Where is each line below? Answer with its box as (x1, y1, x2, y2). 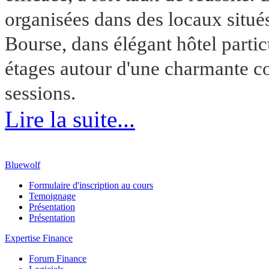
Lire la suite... (5, 106, 135, 132)
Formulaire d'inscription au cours (29, 180, 153, 190)
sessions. (5, 82, 76, 104)
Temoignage (29, 190, 76, 201)
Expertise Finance (5, 232, 73, 243)
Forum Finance (29, 253, 86, 264)
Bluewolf (5, 159, 40, 170)
